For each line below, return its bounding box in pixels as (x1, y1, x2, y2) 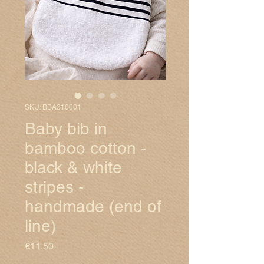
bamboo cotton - (25, 138, 146, 158)
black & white (25, 158, 122, 177)
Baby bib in (25, 119, 107, 138)
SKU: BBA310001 (25, 103, 81, 112)
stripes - (25, 177, 84, 197)
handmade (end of (25, 197, 161, 216)
